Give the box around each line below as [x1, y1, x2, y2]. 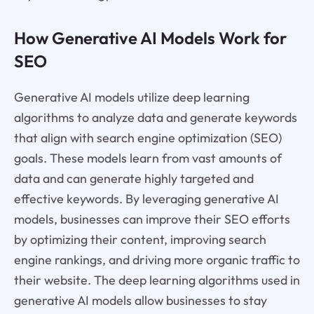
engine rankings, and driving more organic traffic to [13, 251, 300, 268]
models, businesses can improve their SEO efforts [13, 210, 290, 227]
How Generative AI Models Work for [13, 27, 287, 48]
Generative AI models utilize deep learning [13, 88, 250, 105]
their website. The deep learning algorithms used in [13, 271, 300, 288]
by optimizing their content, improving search [13, 231, 266, 247]
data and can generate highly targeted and [13, 170, 254, 186]
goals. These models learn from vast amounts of [13, 149, 282, 166]
